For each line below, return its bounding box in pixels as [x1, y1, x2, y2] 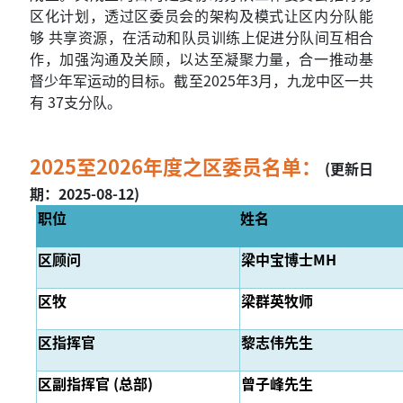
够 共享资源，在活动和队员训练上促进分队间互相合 [30, 26, 373, 49]
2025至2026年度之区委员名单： [30, 151, 321, 181]
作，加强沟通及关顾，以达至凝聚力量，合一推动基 [30, 48, 373, 70]
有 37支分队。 [30, 91, 121, 113]
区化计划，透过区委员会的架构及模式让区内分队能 [30, 4, 373, 27]
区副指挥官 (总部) [38, 372, 153, 395]
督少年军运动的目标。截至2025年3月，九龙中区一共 [30, 69, 373, 92]
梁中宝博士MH [241, 248, 336, 271]
